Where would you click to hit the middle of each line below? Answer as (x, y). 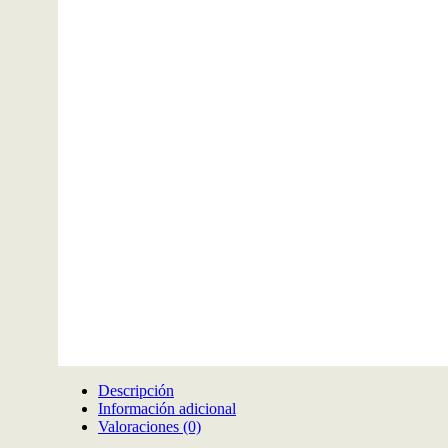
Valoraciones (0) (149, 426)
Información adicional (167, 408)
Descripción (136, 390)
